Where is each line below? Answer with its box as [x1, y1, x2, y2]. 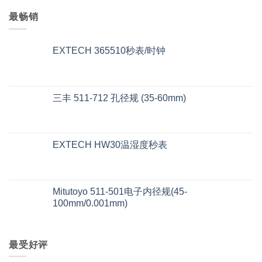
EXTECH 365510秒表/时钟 [53, 45, 166, 56]
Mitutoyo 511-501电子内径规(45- [53, 186, 187, 196]
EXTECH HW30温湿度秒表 [53, 139, 167, 150]
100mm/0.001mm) [53, 198, 127, 208]
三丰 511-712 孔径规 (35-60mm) [53, 92, 186, 103]
